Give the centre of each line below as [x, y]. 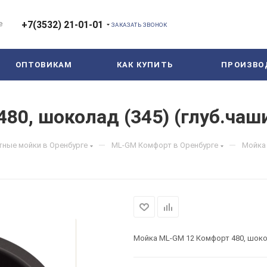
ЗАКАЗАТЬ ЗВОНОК [139, 24]
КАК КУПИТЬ [145, 65]
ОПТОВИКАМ [44, 65]
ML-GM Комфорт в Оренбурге [165, 145]
